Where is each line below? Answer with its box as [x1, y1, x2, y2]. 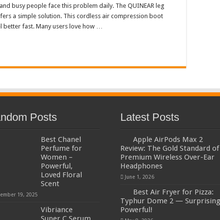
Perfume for [41, 143, 82, 153]
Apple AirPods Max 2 [133, 135, 203, 144]
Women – [41, 152, 73, 162]
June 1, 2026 [124, 173, 154, 180]
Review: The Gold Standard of [120, 143, 219, 153]
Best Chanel [41, 135, 82, 144]
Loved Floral [41, 170, 82, 179]
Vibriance [41, 205, 73, 214]
